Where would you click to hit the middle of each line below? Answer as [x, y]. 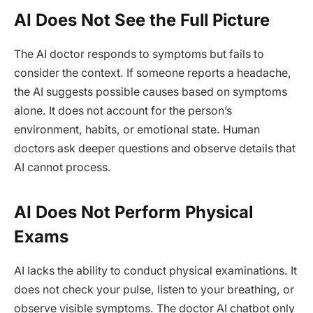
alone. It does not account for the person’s [123, 111]
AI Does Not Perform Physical [133, 212]
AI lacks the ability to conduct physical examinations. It [155, 270]
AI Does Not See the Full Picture [142, 20]
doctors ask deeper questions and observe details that [155, 149]
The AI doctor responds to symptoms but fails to [139, 54]
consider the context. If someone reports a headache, [153, 73]
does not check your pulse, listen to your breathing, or [154, 289]
